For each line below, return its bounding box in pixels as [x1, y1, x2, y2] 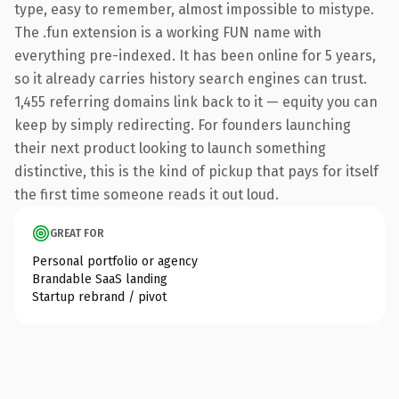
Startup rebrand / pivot [32, 289, 167, 305]
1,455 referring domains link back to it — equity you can [14, 93, 378, 110]
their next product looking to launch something [14, 139, 326, 157]
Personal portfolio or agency [32, 253, 198, 269]
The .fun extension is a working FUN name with [14, 23, 322, 41]
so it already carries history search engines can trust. [14, 69, 367, 87]
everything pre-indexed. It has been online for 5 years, [14, 46, 376, 64]
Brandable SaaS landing [32, 271, 167, 287]
